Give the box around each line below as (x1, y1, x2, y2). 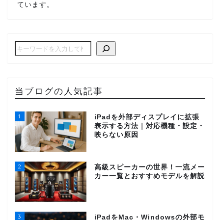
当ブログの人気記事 (15, 85, 103, 96)
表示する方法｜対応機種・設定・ (94, 122, 205, 130)
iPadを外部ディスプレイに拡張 (94, 113, 199, 121)
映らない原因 (94, 131, 138, 138)
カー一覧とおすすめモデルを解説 (94, 172, 205, 180)
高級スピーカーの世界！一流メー (94, 163, 205, 171)
